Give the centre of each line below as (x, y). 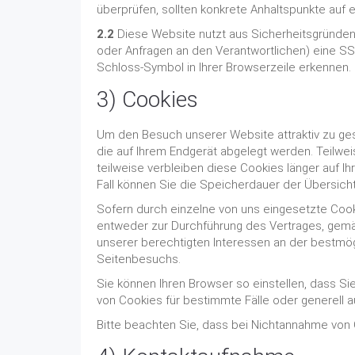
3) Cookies (147, 99)
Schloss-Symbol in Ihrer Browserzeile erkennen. (224, 67)
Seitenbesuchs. (139, 259)
